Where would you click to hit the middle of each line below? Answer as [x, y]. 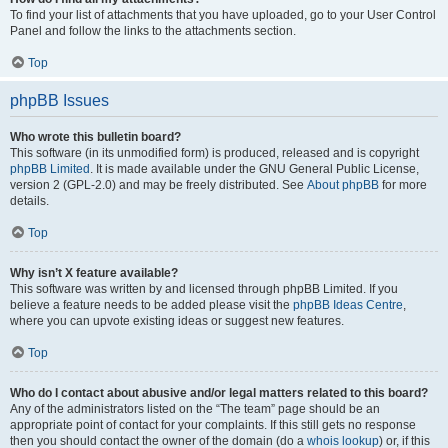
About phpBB [343, 185]
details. [29, 201]
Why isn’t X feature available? [94, 273]
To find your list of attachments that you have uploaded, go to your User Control [223, 15]
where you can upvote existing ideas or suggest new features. [177, 321]
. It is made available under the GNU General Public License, [254, 169]
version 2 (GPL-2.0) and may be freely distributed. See [158, 185]
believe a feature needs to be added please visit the [151, 305]
